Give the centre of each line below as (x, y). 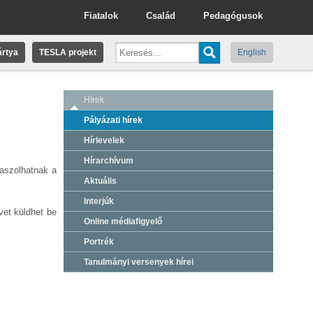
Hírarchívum (109, 161)
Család (161, 16)
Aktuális (100, 181)
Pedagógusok (233, 16)
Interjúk (99, 201)
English (252, 52)
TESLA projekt (68, 52)
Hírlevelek (104, 140)
